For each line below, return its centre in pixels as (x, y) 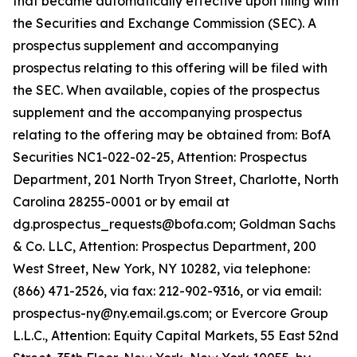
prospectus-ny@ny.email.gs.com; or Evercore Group (171, 313)
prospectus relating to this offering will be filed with (170, 68)
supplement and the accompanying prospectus (157, 112)
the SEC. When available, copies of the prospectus (166, 90)
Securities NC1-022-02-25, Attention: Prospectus (160, 157)
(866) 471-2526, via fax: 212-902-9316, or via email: (167, 291)
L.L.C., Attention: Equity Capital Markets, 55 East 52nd (176, 335)
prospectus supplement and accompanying (146, 45)
